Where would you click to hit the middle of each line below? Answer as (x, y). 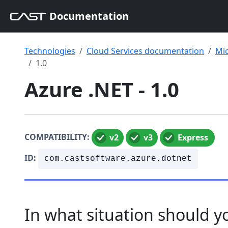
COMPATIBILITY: (57, 137)
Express (193, 137)
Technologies (50, 51)
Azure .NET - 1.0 (102, 89)
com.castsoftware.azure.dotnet (118, 159)
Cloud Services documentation (145, 51)
